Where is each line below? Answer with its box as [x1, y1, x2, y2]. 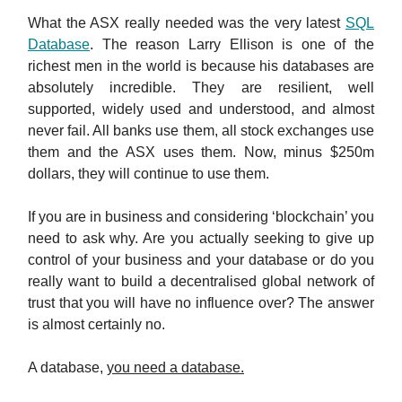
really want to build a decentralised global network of [28, 274, 374, 290]
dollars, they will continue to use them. [28, 166, 269, 182]
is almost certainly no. [28, 317, 165, 333]
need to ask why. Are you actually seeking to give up [28, 231, 374, 247]
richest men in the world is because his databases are [28, 58, 374, 74]
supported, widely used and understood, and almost [28, 101, 374, 118]
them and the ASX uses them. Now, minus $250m [28, 144, 374, 161]
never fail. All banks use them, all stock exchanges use [28, 123, 374, 139]
